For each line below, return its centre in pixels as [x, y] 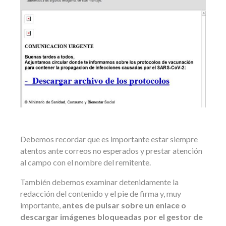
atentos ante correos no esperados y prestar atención [111, 150]
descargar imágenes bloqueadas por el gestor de [111, 216]
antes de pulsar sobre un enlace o [124, 205]
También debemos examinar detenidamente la [99, 182]
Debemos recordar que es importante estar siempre [109, 139]
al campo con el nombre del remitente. [86, 162]
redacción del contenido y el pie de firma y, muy [101, 193]
